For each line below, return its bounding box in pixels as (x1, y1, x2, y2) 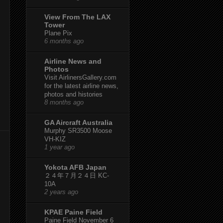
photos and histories (44, 90, 103, 98)
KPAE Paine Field (44, 208, 103, 216)
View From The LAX (44, 12, 111, 21)
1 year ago (44, 143, 75, 151)
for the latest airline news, (44, 82, 118, 90)
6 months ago (44, 37, 84, 45)
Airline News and (44, 57, 102, 65)
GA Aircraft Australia (44, 118, 112, 126)
